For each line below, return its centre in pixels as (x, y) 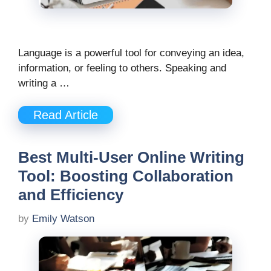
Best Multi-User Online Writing (131, 158)
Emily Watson (63, 218)
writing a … (44, 83)
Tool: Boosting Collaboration (126, 176)
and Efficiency (71, 195)
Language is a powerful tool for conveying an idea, (131, 53)
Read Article (66, 115)
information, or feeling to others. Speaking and (122, 68)
